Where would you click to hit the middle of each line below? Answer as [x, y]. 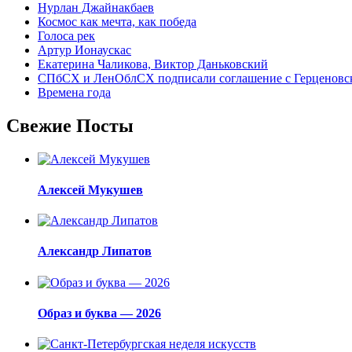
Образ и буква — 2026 [99, 313]
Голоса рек [66, 35]
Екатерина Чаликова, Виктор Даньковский [153, 64]
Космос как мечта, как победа [117, 21]
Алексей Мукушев [90, 189]
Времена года [74, 92]
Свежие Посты [70, 125]
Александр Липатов [95, 251]
